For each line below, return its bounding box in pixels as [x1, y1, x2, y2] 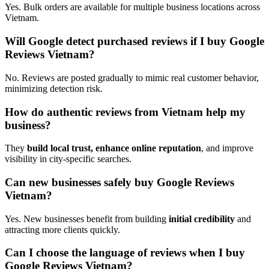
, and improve [201, 143, 253, 154]
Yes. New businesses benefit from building [5, 213, 169, 224]
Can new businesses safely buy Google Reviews [5, 175, 234, 189]
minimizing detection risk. [5, 83, 103, 94]
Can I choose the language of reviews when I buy [5, 246, 245, 259]
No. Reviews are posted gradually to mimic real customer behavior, [5, 72, 259, 83]
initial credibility [169, 213, 235, 224]
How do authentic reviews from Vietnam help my [5, 105, 246, 118]
